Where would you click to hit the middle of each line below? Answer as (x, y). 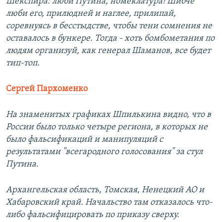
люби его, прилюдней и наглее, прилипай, (91, 14)
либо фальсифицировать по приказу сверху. (93, 215)
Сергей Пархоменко (47, 89)
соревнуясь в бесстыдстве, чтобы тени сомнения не (109, 26)
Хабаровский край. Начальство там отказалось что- (109, 203)
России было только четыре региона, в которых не (107, 127)
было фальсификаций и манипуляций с (84, 140)
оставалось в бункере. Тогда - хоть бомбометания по (110, 39)
